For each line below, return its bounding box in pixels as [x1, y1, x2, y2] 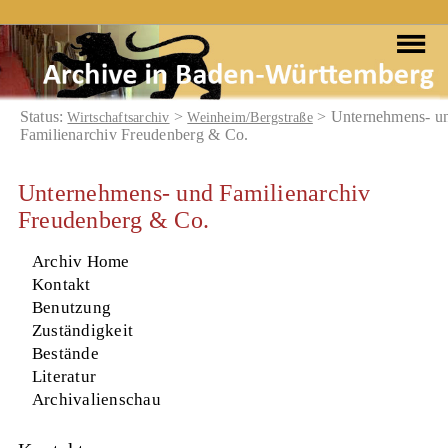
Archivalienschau [31, 389, 161, 409]
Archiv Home [31, 251, 130, 271]
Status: [19, 107, 68, 125]
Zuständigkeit [31, 320, 134, 340]
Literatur [31, 366, 97, 386]
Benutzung [31, 297, 112, 317]
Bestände [31, 343, 99, 363]
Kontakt [31, 274, 91, 294]
